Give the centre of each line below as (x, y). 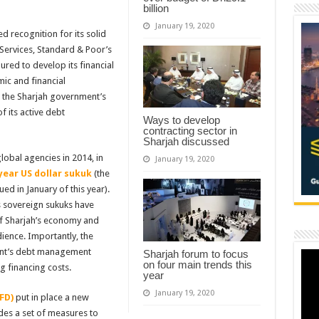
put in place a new (51, 297)
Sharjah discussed (186, 142)
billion (156, 8)
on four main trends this (197, 265)
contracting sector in (190, 131)
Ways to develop (181, 120)
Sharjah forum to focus (195, 254)
